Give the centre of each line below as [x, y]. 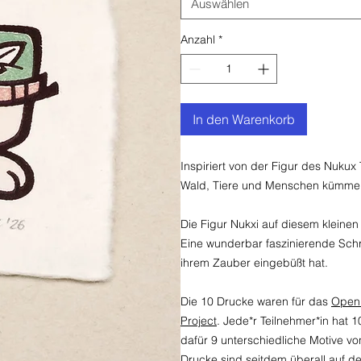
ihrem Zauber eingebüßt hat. [254, 263]
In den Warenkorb [244, 120]
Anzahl [198, 40]
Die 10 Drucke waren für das [256, 302]
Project [199, 321]
